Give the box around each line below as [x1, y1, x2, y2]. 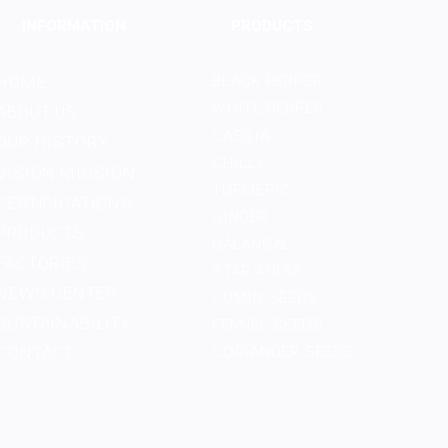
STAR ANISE [212, 262, 302, 281]
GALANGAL [212, 234, 292, 253]
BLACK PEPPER [212, 72, 323, 91]
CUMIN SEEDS [212, 289, 319, 308]
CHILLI [212, 153, 263, 172]
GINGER [212, 207, 269, 226]
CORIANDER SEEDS [212, 343, 355, 362]
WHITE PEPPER [212, 99, 324, 118]
